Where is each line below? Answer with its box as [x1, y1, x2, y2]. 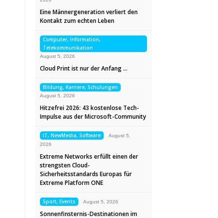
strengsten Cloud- [40, 161, 90, 169]
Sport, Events [43, 198, 75, 205]
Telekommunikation [43, 44, 93, 51]
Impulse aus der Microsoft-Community [40, 112, 146, 121]
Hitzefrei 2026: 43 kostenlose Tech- [40, 104, 139, 112]
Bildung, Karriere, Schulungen [43, 84, 118, 91]
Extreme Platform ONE [40, 179, 103, 187]
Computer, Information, [43, 36, 101, 43]
